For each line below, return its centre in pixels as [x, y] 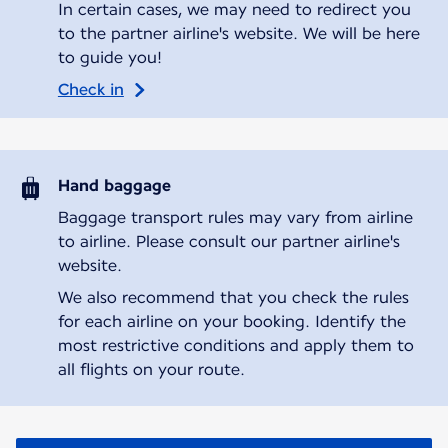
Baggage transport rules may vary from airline [235, 217]
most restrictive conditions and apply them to [235, 345]
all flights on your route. [151, 369]
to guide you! [109, 57]
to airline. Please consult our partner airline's [228, 241]
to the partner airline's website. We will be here [238, 33]
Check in [90, 89]
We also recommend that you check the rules [233, 297]
